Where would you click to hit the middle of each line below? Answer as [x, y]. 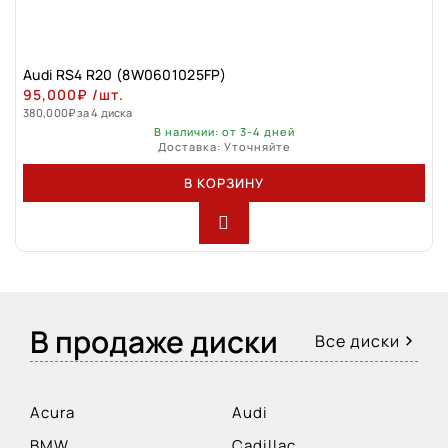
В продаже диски [154, 341]
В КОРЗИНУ [224, 182]
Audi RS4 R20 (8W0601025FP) [124, 74]
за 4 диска [105, 112]
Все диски [357, 340]
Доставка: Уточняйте [224, 146]
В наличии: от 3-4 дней [224, 131]
